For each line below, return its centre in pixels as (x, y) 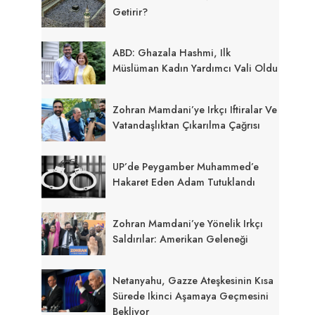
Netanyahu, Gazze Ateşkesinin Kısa (193, 280)
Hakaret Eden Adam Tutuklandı (184, 182)
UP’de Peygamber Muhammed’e (186, 167)
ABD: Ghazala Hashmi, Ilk (172, 53)
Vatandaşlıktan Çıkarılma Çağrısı (187, 126)
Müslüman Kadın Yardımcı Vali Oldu (195, 69)
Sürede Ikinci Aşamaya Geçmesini (191, 296)
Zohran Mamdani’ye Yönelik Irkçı (188, 224)
